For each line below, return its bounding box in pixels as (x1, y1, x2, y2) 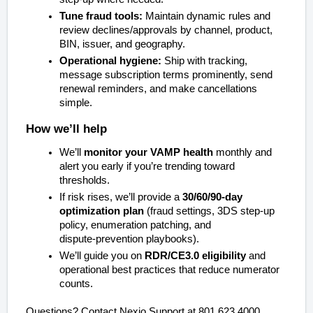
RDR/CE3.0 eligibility (145, 250, 246, 262)
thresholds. (59, 175, 110, 187)
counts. (59, 278, 93, 290)
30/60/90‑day (182, 191, 242, 203)
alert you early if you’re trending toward (59, 161, 235, 173)
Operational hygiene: (59, 55, 161, 67)
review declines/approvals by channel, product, (59, 24, 272, 36)
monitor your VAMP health (84, 147, 213, 159)
